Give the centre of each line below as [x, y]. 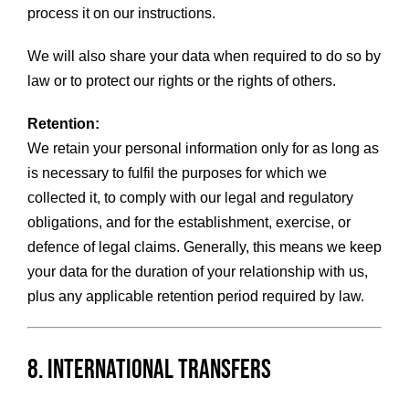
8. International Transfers [149, 371]
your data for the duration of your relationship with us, [197, 272]
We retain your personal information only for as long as [203, 149]
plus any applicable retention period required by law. [195, 297]
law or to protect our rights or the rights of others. [181, 81]
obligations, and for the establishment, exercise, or [189, 223]
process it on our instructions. [121, 14]
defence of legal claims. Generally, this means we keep [204, 247]
